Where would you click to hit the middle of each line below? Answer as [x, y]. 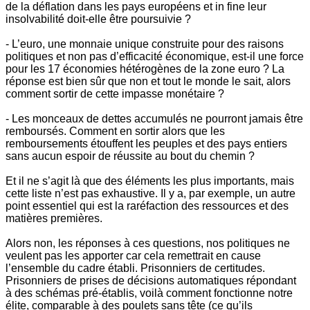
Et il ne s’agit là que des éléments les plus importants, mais [150, 181]
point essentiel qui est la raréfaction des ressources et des [147, 206]
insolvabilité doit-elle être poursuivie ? [98, 19]
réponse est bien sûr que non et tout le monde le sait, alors [148, 82]
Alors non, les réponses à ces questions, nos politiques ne [148, 244]
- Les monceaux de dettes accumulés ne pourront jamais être [154, 119]
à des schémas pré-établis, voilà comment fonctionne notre [149, 293]
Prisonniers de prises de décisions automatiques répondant [151, 281]
